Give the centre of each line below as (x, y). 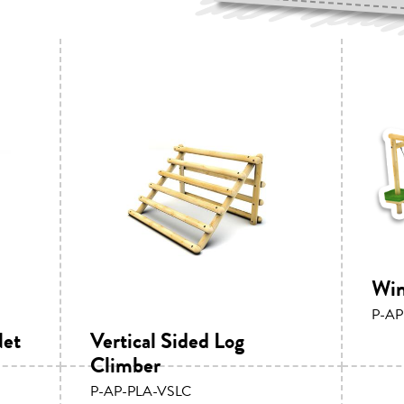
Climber (125, 365)
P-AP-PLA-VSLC (141, 390)
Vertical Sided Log (167, 340)
